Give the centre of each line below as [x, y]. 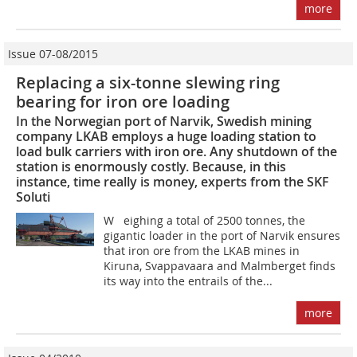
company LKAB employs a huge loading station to [166, 137]
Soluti [33, 197]
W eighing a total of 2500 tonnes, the [205, 221]
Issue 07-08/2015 [53, 54]
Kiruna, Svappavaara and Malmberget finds [220, 266]
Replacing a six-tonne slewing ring [148, 83]
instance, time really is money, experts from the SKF [173, 182]
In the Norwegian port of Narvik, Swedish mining [164, 122]
